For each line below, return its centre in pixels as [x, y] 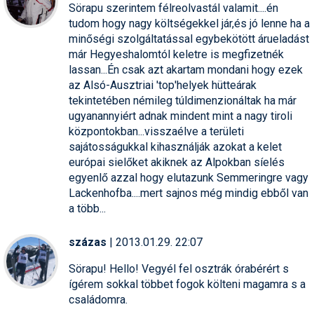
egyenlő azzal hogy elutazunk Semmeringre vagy [189, 177]
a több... [87, 208]
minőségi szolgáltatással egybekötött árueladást [189, 39]
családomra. [98, 299]
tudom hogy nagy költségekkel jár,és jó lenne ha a [189, 23]
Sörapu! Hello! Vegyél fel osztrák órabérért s [179, 268]
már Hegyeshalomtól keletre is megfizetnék [176, 54]
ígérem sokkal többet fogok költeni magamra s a [187, 284]
